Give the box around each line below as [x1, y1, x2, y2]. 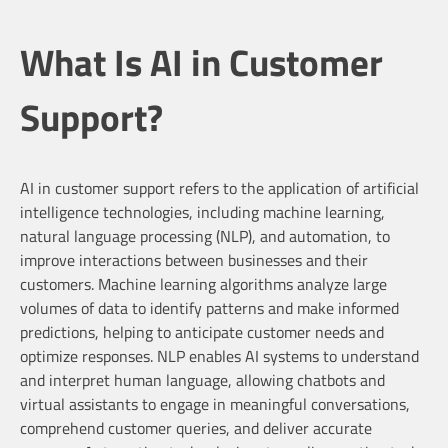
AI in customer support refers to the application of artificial [20, 175, 419, 200]
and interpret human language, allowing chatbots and [20, 367, 385, 392]
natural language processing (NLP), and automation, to [20, 223, 390, 248]
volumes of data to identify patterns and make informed [20, 295, 399, 320]
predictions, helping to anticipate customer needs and [20, 319, 384, 344]
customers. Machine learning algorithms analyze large [20, 271, 387, 296]
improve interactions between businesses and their [20, 247, 368, 272]
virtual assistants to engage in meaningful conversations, [20, 391, 410, 416]
